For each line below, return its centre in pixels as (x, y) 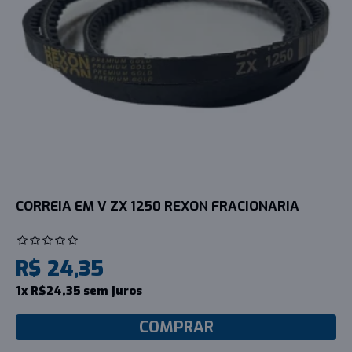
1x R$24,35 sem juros (79, 290)
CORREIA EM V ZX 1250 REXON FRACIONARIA (158, 206)
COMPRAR (176, 327)
